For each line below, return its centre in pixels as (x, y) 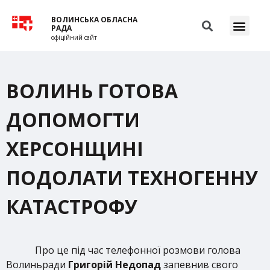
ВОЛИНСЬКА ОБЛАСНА (95, 20)
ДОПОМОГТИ (73, 120)
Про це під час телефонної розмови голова (138, 250)
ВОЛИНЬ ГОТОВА (92, 91)
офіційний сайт (74, 37)
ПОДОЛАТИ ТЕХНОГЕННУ (132, 177)
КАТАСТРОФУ (72, 206)
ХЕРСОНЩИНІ (75, 149)
